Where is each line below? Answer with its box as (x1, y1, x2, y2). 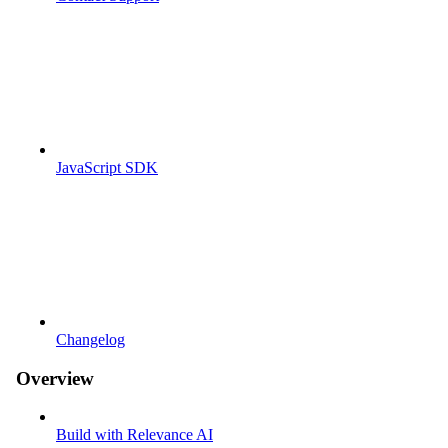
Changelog (56, 330, 125, 348)
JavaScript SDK (56, 158, 158, 176)
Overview (16, 367, 94, 389)
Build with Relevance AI (56, 426, 213, 444)
